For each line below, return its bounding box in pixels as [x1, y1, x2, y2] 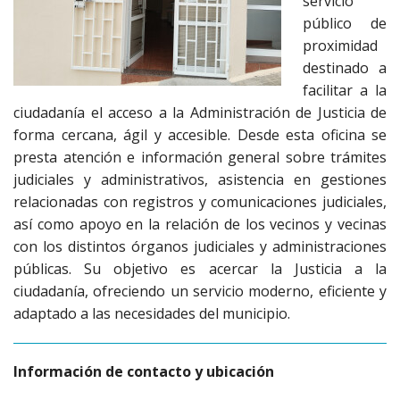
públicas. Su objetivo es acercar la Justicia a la [13, 259, 387, 279]
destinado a [303, 58, 387, 78]
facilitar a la [303, 80, 387, 100]
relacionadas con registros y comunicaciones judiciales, [13, 192, 387, 212]
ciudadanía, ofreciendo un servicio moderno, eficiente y [13, 281, 387, 301]
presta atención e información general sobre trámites [13, 147, 387, 167]
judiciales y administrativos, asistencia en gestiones [13, 170, 387, 189]
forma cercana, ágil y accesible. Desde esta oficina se [13, 125, 387, 145]
